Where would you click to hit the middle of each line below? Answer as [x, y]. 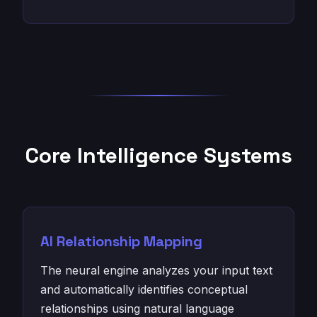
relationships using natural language [137, 309]
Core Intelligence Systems [158, 155]
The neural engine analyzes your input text [156, 270]
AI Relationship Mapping [121, 241]
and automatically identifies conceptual [144, 289]
